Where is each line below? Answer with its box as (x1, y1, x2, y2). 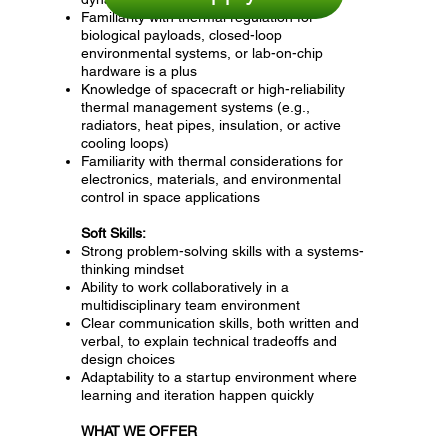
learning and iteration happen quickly (81, 386, 315, 403)
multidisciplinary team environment (81, 296, 301, 313)
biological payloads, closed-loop (81, 26, 283, 43)
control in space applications (81, 188, 261, 205)
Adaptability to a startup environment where (81, 368, 358, 385)
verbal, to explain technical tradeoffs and (81, 332, 338, 349)
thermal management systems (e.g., (81, 98, 311, 115)
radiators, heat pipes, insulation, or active (81, 116, 342, 133)
